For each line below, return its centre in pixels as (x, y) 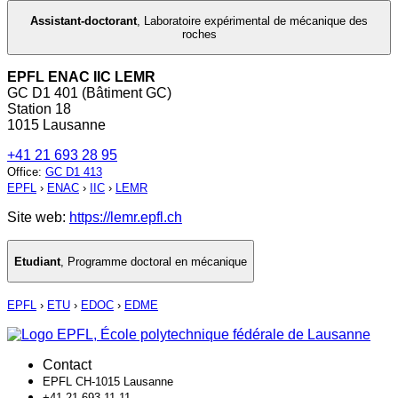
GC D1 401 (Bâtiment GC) (89, 93)
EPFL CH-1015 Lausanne (108, 382)
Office (23, 172)
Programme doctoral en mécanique (157, 261)
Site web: (38, 218)
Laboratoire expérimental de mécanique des (256, 21)
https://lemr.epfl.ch (126, 218)
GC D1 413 (74, 172)
